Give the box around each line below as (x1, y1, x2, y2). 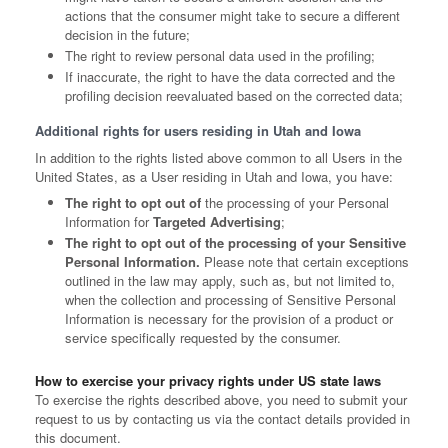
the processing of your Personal (205, 193, 389, 212)
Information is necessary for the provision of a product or (65, 309, 393, 328)
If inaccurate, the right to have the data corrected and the (65, 67, 395, 86)
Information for (65, 212, 153, 231)
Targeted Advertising (153, 212, 281, 231)
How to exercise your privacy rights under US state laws (35, 371, 381, 390)
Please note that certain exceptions (200, 252, 409, 271)
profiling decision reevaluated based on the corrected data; (65, 86, 403, 105)
